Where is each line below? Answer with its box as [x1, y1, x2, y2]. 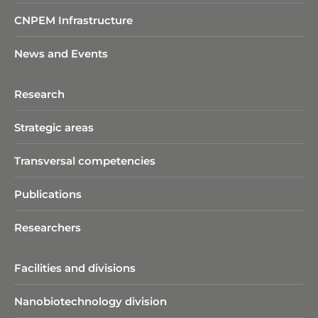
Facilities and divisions [14, 261, 136, 275]
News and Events [14, 46, 108, 60]
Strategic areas [14, 120, 94, 134]
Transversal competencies [14, 153, 155, 168]
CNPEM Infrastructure [14, 13, 133, 27]
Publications [14, 187, 82, 201]
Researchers [14, 220, 81, 234]
